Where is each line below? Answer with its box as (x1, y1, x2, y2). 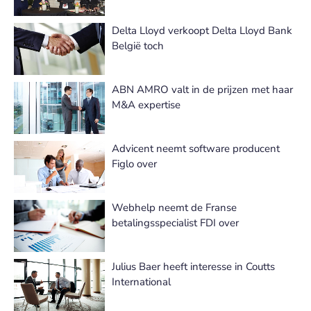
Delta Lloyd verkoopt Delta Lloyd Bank (112, 24, 292, 37)
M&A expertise (112, 98, 180, 112)
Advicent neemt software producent (112, 142, 280, 155)
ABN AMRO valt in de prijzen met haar (112, 83, 293, 96)
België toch (112, 39, 164, 53)
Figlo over (112, 157, 157, 171)
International (112, 275, 171, 289)
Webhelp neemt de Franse (112, 201, 237, 215)
